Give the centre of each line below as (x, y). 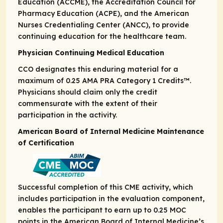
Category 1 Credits (150, 81)
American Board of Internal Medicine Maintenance (111, 132)
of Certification (46, 143)
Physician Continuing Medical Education (91, 53)
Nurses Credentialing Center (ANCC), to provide (104, 25)
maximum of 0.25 (50, 81)
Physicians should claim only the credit (88, 92)
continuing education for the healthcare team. (102, 37)
